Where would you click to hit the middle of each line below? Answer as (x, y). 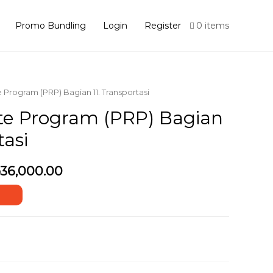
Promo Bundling (50, 26)
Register (162, 26)
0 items (213, 26)
